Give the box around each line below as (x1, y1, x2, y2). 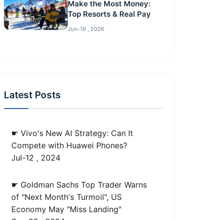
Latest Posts (4, 88, 61, 101)
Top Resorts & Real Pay (67, 9, 151, 19)
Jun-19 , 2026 (67, 25, 104, 32)
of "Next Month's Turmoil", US (11, 192, 122, 202)
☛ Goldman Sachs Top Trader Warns (11, 179, 147, 190)
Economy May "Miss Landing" (11, 204, 122, 214)
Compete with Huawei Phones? (11, 140, 128, 150)
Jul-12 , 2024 (11, 152, 61, 163)
